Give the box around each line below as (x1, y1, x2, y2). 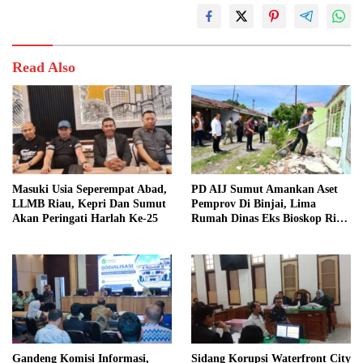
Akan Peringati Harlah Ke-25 (12, 212, 158, 225)
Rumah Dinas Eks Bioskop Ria (191, 212, 342, 225)
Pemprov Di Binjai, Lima (191, 198, 316, 211)
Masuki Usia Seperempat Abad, (12, 183, 167, 196)
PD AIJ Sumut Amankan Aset (191, 183, 338, 196)
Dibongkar (191, 227, 244, 240)
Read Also (12, 58, 75, 75)
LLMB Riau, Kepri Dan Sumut (12, 198, 166, 211)
